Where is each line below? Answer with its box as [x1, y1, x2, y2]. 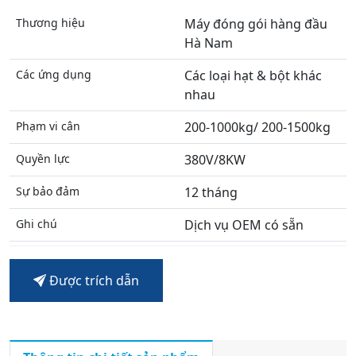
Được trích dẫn [46, 272, 139, 289]
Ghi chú [16, 216, 57, 231]
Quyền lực [16, 151, 70, 166]
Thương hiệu [16, 15, 85, 30]
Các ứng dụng [16, 67, 91, 82]
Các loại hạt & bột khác [184, 67, 322, 84]
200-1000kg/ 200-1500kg [184, 118, 331, 136]
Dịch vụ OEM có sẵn [184, 216, 304, 234]
